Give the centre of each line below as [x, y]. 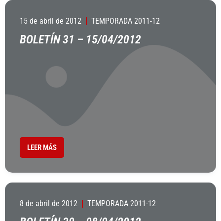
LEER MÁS [42, 147]
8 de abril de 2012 [49, 203]
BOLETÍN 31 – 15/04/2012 [80, 39]
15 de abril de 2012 [51, 21]
